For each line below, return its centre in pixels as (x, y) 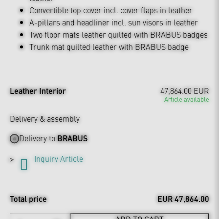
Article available (187, 99)
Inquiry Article (59, 159)
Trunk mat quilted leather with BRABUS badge (109, 46)
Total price (28, 199)
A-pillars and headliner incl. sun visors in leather (114, 22)
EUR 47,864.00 (183, 199)
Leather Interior (38, 90)
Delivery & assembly (45, 118)
